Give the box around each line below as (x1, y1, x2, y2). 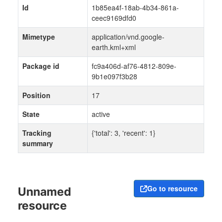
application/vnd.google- (92, 32, 165, 42)
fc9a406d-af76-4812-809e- (92, 61, 176, 71)
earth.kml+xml (92, 42, 136, 53)
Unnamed (18, 184, 71, 199)
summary (22, 138, 53, 149)
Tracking (22, 128, 52, 138)
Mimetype (22, 32, 55, 42)
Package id (22, 61, 59, 71)
